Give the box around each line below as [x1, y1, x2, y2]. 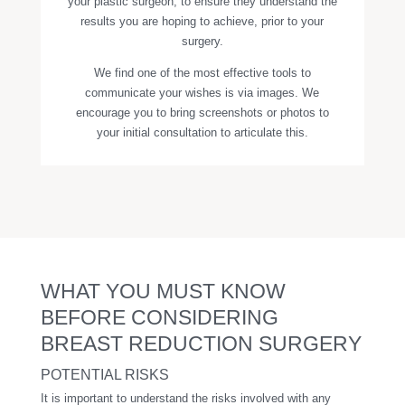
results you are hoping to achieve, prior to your [80, 14, 325, 28]
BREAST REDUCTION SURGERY [40, 332, 362, 355]
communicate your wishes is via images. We [85, 86, 320, 99]
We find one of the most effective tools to [93, 66, 311, 80]
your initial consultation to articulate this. [96, 126, 308, 139]
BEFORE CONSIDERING [40, 306, 278, 329]
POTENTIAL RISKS [40, 367, 169, 382]
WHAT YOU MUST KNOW [40, 279, 286, 303]
